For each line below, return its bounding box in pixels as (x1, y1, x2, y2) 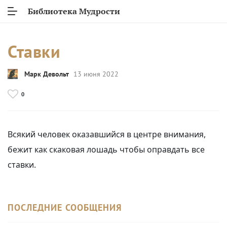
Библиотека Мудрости (28, 6, 120, 16)
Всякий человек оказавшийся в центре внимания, (8, 129, 206, 140)
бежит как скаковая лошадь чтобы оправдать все (8, 144, 205, 155)
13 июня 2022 (73, 69, 119, 79)
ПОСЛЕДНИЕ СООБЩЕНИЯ (8, 202, 122, 213)
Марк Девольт (24, 69, 69, 79)
